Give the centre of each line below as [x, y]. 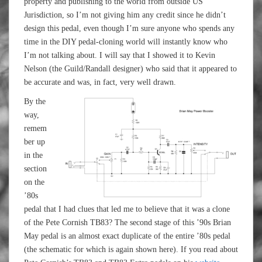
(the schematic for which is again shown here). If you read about [131, 249]
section [35, 169]
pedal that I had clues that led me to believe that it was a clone [127, 209]
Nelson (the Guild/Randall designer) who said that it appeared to [130, 69]
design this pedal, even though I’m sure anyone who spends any [129, 28]
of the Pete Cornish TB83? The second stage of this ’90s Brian [127, 223]
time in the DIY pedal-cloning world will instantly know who [126, 42]
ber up [35, 142]
